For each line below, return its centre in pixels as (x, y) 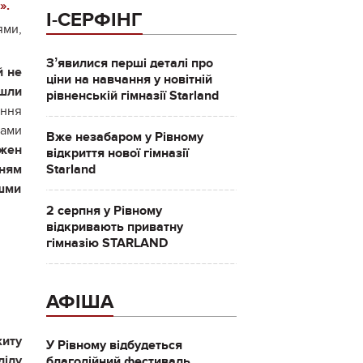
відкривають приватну (114, 227)
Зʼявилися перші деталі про (129, 63)
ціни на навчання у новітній (129, 79)
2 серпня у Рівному (104, 211)
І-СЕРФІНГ (94, 20)
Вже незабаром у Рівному (124, 137)
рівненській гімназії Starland (132, 96)
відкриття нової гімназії (117, 153)
